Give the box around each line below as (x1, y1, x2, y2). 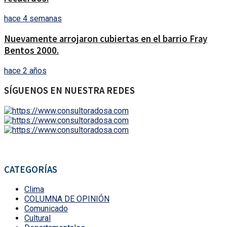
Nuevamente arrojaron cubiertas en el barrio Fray (4, 32, 207, 45)
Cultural (24, 213, 51, 223)
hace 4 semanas (4, 14, 62, 24)
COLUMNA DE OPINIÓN (24, 194, 109, 204)
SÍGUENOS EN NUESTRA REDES (4, 85, 135, 97)
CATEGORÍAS (4, 163, 57, 175)
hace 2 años (4, 65, 47, 75)
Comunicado (24, 204, 68, 214)
